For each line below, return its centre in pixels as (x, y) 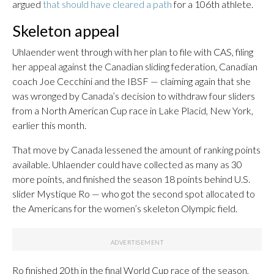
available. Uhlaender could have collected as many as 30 (127, 164)
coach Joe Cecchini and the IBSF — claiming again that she (131, 81)
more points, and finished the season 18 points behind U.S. (131, 179)
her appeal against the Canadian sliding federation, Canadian (135, 66)
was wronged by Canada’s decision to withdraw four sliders (134, 96)
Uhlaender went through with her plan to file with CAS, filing (133, 52)
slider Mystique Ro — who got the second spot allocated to (134, 194)
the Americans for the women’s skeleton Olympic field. (125, 208)
